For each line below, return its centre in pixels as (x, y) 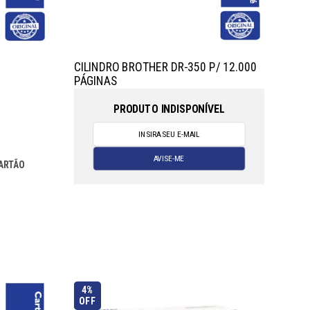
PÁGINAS (95, 81)
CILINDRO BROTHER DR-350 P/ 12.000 (165, 67)
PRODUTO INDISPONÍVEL (169, 108)
